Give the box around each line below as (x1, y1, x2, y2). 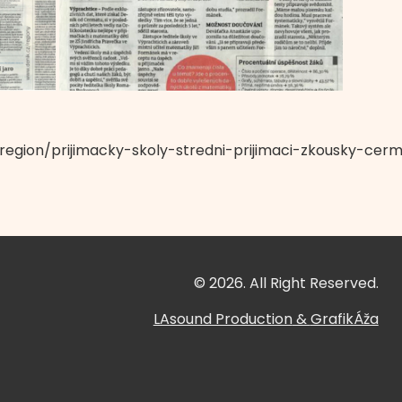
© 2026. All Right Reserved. (193, 272, 379, 293)
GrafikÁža (310, 308, 379, 329)
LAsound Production (153, 308, 293, 329)
